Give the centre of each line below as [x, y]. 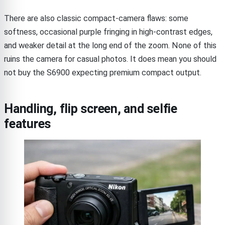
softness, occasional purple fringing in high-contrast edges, [108, 32]
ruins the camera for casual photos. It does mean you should [110, 59]
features [27, 124]
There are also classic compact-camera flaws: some [96, 18]
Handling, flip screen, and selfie [91, 108]
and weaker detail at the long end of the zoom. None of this [110, 45]
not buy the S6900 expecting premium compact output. [103, 72]
